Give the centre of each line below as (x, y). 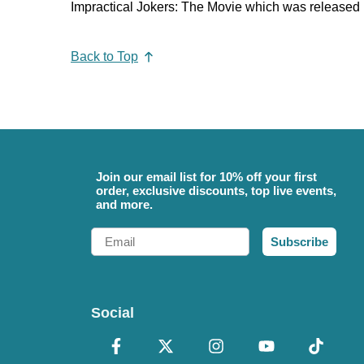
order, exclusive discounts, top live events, (216, 190)
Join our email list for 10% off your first (206, 176)
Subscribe (299, 241)
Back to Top (104, 56)
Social (113, 312)
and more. (124, 204)
